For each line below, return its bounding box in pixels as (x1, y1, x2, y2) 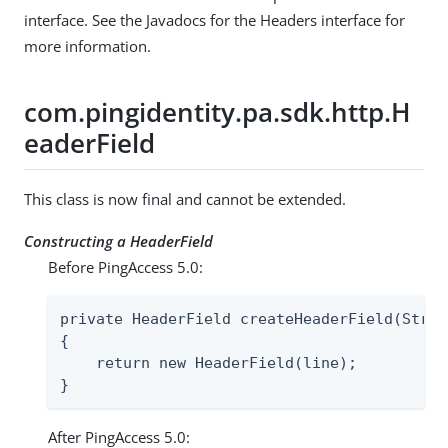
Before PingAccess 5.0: (48, 257, 203, 278)
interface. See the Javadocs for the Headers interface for (24, 10, 405, 31)
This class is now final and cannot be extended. (24, 189, 346, 210)
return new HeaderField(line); (60, 354, 357, 373)
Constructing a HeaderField (24, 231, 213, 252)
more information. (24, 36, 151, 57)
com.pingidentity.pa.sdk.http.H (24, 94, 411, 131)
